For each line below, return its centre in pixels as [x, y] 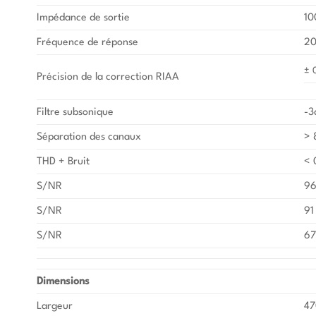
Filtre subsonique [75, 112]
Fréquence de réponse [87, 42]
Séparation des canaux [89, 136]
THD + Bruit [63, 161]
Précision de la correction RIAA [108, 77]
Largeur [55, 306]
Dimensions [63, 281]
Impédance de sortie [83, 17]
